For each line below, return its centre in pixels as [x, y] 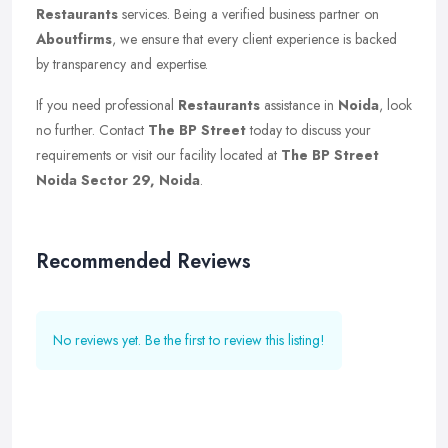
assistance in [299, 105]
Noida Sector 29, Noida [118, 180]
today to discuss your [308, 130]
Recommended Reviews [143, 261]
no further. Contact [92, 130]
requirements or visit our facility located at [158, 155]
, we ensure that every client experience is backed [254, 39]
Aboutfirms [74, 39]
